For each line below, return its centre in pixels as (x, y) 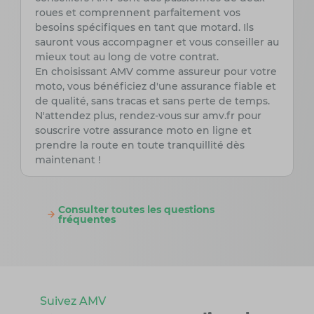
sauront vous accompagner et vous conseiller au (157, 42)
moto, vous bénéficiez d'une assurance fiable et (155, 87)
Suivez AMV (73, 301)
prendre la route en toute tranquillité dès (139, 145)
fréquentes (87, 220)
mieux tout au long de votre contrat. (127, 57)
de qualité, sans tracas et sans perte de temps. (152, 101)
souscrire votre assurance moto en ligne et (143, 131)
